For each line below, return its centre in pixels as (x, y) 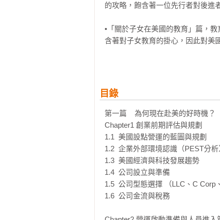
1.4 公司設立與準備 (137, 172)
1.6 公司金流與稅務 (137, 196)
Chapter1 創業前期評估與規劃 (153, 125)
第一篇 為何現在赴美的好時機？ (160, 113)
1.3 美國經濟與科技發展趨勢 (152, 160)
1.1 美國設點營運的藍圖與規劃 (156, 137)
